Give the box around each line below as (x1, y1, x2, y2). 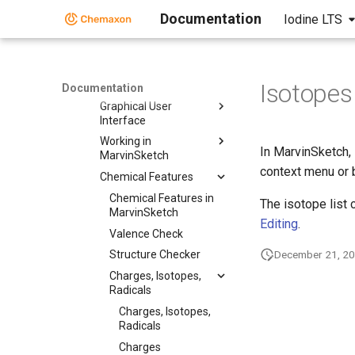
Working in (100, 135, 151, 148)
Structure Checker (109, 248, 200, 261)
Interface (100, 113, 146, 127)
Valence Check (109, 227, 183, 240)
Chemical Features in (109, 191, 214, 204)
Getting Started (100, 78, 177, 91)
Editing (260, 216, 298, 231)
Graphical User (100, 99, 172, 113)
